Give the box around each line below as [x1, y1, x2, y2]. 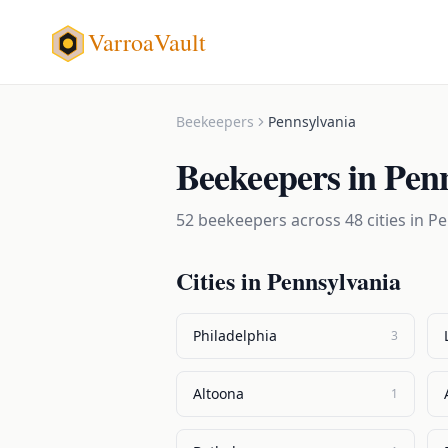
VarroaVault [88, 26, 206, 58]
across [287, 209, 345, 231]
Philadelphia [193, 326, 277, 345]
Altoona [193, 384, 244, 403]
